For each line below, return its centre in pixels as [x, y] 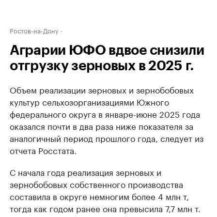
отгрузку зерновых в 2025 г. [102, 66]
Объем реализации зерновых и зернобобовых [102, 89]
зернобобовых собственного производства [96, 184]
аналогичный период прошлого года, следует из [107, 138]
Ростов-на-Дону [34, 30]
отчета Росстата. [43, 150]
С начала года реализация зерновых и [85, 171]
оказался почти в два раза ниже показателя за [101, 125]
